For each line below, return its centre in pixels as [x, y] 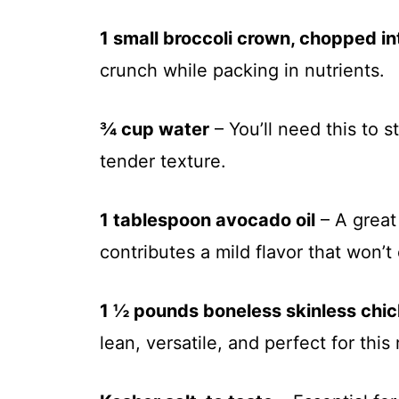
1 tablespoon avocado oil [208, 220]
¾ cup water [155, 130]
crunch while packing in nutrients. [242, 71]
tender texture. [163, 162]
